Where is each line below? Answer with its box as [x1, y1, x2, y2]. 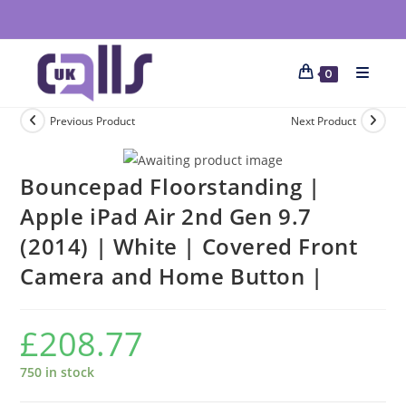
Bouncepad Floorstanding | [20, 170, 321, 201]
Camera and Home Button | [20, 260, 324, 291]
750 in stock [20, 362, 95, 381]
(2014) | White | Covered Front [20, 230, 358, 261]
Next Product [290, 112, 356, 129]
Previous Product [50, 112, 136, 129]
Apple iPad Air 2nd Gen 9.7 [20, 200, 313, 231]
